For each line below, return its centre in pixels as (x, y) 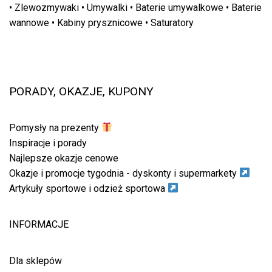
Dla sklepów (36, 261)
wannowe (29, 22)
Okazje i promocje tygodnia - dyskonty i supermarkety (123, 173)
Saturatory (172, 22)
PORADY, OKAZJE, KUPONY (81, 91)
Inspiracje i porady (48, 143)
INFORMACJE (39, 224)
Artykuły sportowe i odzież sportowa (87, 188)
